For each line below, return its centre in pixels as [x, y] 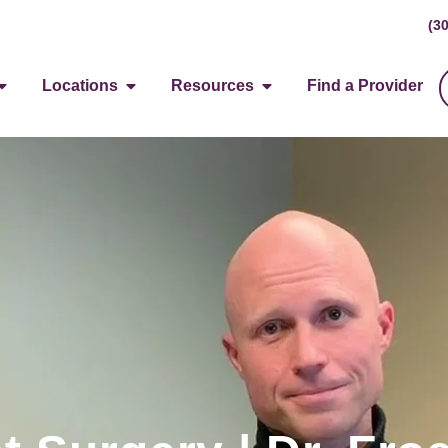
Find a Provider [365, 85]
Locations [80, 85]
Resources [213, 85]
